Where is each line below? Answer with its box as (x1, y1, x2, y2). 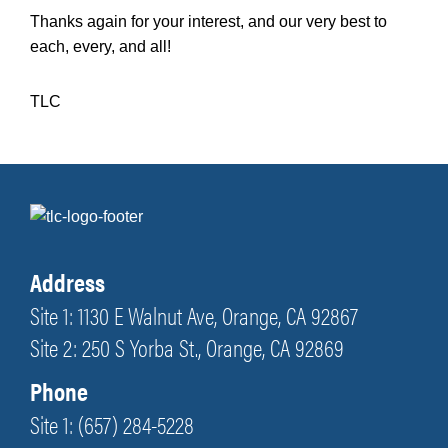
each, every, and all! (30, 38, 171, 56)
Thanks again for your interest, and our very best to (30, 13, 387, 31)
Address (30, 264, 105, 300)
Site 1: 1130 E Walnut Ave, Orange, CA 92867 (30, 298, 358, 333)
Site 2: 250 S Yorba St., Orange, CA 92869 (30, 330, 344, 365)
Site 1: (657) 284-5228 (30, 407, 194, 442)
